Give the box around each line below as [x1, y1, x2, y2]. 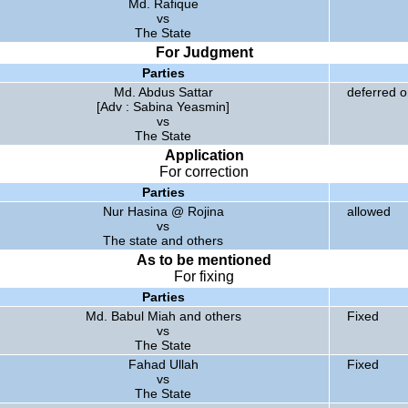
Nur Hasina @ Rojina [102, 204, 224, 219]
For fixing [174, 269, 234, 284]
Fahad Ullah [127, 357, 199, 372]
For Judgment [155, 45, 253, 60]
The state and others [103, 233, 223, 248]
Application [164, 148, 244, 163]
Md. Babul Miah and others [85, 309, 241, 323]
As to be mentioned [137, 252, 271, 268]
